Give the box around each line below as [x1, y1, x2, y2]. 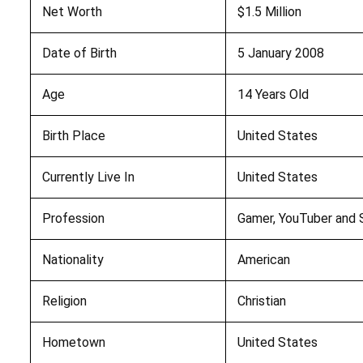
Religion [41, 293, 87, 309]
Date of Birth [41, 45, 117, 61]
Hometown [41, 334, 105, 350]
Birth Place [41, 127, 105, 143]
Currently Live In [41, 169, 135, 185]
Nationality [41, 251, 104, 267]
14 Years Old [237, 86, 309, 102]
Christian [237, 293, 286, 309]
